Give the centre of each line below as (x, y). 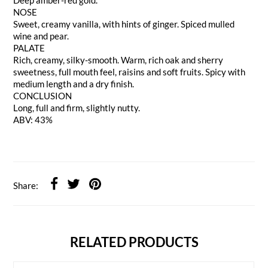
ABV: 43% (33, 119)
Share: (26, 185)
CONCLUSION (43, 95)
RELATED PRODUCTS (134, 243)
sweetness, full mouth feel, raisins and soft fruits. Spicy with (130, 71)
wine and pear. (41, 36)
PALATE (29, 48)
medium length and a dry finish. (74, 83)
